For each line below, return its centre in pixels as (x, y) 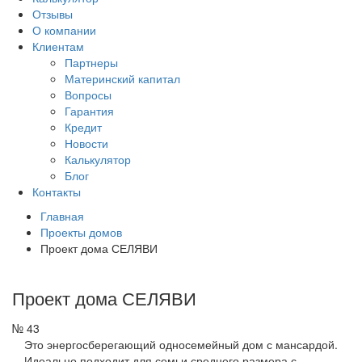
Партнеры (91, 62)
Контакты (57, 192)
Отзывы (53, 14)
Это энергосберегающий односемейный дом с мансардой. (181, 344)
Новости (86, 143)
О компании (64, 30)
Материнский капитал (122, 78)
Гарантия (89, 111)
